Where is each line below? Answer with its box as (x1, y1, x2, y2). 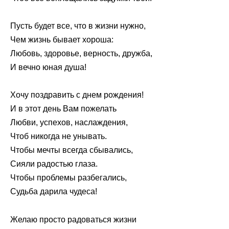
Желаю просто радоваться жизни (10, 215, 136, 224)
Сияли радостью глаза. (10, 159, 98, 169)
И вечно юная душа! (10, 63, 86, 72)
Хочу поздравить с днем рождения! (10, 90, 144, 100)
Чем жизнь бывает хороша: (10, 35, 113, 44)
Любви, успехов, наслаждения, (10, 118, 128, 127)
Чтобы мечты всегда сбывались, (10, 146, 133, 155)
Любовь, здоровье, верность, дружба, (10, 49, 152, 58)
